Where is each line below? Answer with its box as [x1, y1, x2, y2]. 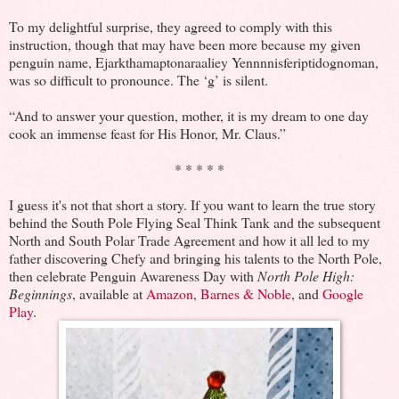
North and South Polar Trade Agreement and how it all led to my [9, 230, 370, 249]
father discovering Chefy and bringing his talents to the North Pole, [9, 248, 382, 267]
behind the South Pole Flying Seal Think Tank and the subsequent [9, 212, 380, 232]
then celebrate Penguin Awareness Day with [9, 265, 257, 285]
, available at [72, 283, 146, 303]
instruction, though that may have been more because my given [9, 34, 361, 53]
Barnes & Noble [200, 283, 291, 303]
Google [322, 283, 363, 303]
